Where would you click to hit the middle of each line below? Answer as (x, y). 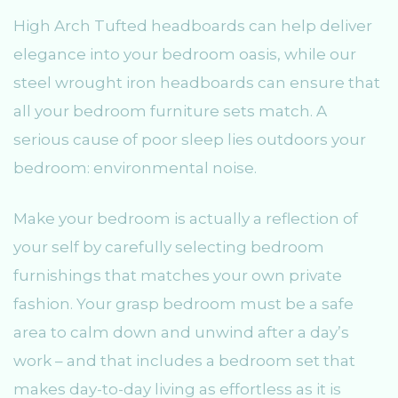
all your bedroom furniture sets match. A (170, 111)
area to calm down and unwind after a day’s (181, 333)
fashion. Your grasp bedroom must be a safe (183, 304)
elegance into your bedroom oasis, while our (185, 54)
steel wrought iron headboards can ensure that (197, 82)
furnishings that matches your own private (178, 276)
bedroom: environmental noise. (135, 167)
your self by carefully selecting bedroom (169, 247)
